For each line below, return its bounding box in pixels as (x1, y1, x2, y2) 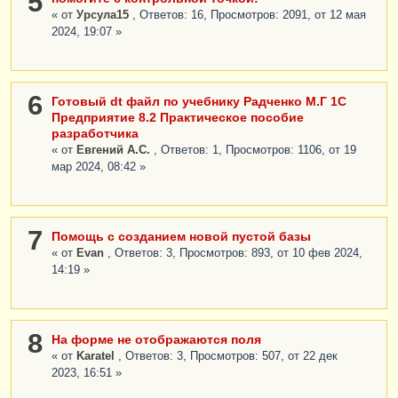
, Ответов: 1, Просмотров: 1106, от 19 (154, 143, 356, 156)
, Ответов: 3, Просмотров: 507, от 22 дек (118, 349, 338, 362)
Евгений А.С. (76, 143, 154, 156)
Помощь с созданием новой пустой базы (52, 228, 311, 243)
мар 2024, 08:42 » (52, 160, 146, 173)
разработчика (52, 125, 139, 140)
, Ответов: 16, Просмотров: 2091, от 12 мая (132, 8, 366, 21)
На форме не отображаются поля (52, 331, 261, 346)
